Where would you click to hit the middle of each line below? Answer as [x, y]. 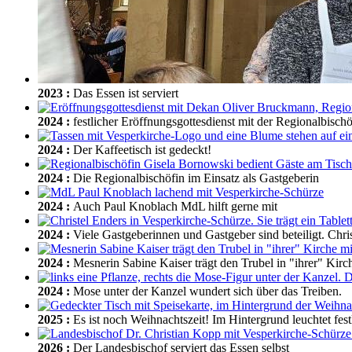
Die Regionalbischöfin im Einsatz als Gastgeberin [196, 178]
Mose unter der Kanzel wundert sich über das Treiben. [207, 291]
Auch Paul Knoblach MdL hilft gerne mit [175, 206]
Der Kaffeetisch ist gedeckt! [142, 150]
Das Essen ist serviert [126, 93]
